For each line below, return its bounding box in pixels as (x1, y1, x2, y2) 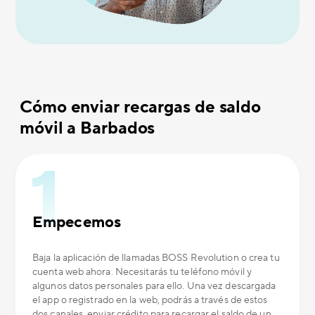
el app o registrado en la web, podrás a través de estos (32, 294, 268, 307)
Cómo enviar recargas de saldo (20, 96, 262, 118)
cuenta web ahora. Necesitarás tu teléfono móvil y (32, 266, 252, 278)
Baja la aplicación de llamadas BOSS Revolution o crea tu (32, 252, 280, 264)
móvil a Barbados (20, 117, 155, 139)
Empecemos (32, 212, 121, 232)
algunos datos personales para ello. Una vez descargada (32, 280, 276, 292)
